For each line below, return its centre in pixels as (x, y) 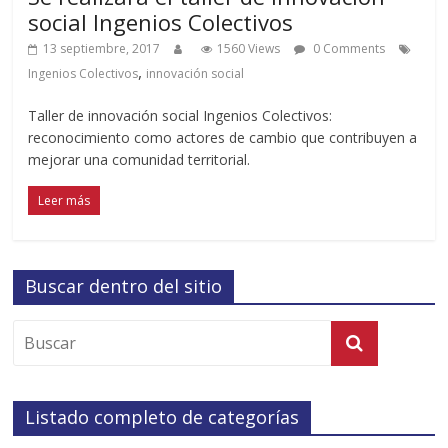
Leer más (64, 200)
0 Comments (348, 48)
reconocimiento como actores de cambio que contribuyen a (223, 137)
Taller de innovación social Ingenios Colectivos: (180, 115)
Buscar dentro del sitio (124, 285)
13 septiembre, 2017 (102, 48)
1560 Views (249, 48)
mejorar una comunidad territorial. (139, 159)
